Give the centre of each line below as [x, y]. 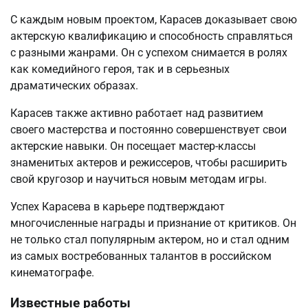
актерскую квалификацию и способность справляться [152, 36]
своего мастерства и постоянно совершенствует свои [148, 129]
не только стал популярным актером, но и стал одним [150, 239]
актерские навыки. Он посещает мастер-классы [133, 146]
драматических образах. [74, 85]
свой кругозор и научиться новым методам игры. [139, 179]
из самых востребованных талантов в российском [141, 256]
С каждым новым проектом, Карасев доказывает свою [154, 19]
